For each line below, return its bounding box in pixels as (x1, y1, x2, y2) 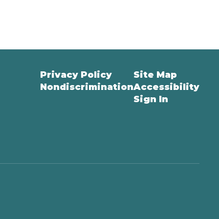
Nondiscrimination (40, 81, 133, 92)
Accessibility (133, 81, 199, 92)
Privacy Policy (40, 69, 112, 80)
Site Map (133, 69, 177, 80)
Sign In (133, 93, 168, 105)
